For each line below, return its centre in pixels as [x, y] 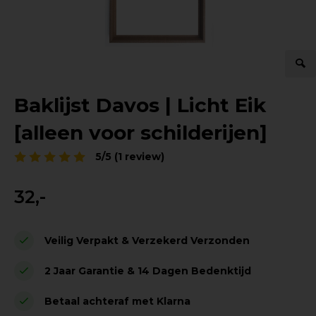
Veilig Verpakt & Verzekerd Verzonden [147, 240]
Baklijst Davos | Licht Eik [140, 105]
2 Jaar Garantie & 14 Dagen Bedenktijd [148, 271]
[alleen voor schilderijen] [141, 133]
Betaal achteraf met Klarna [117, 301]
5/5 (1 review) [130, 157]
